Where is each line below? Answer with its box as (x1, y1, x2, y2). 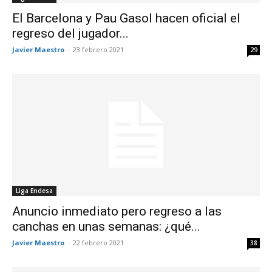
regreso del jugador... (12, 25, 129, 41)
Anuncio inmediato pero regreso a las (12, 204, 222, 219)
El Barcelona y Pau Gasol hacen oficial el (12, 10, 240, 25)
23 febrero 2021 (73, 44, 124, 54)
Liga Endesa (16, 186, 53, 195)
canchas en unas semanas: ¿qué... (12, 219, 200, 234)
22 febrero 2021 (73, 238, 124, 248)
